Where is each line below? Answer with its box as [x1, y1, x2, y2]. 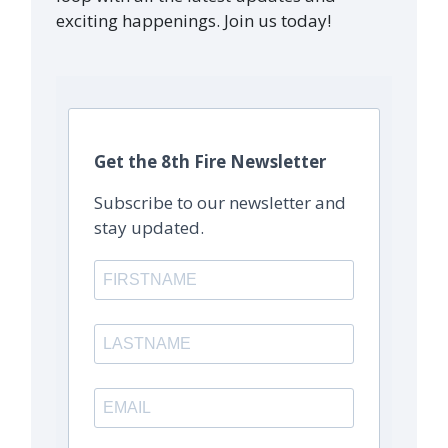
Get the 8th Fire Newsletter [94, 149, 327, 173]
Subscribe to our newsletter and [94, 190, 347, 214]
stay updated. [94, 215, 205, 239]
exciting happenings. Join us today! [56, 9, 332, 33]
